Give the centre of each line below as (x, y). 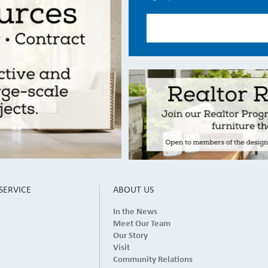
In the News (135, 212)
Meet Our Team (141, 224)
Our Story (130, 236)
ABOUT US (133, 190)
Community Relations (153, 260)
